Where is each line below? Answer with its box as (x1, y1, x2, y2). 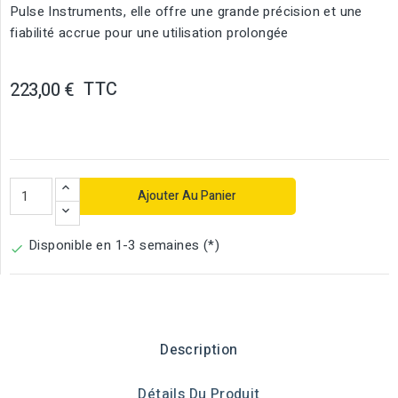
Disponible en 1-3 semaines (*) (28, 235, 219, 255)
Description (160, 339, 238, 361)
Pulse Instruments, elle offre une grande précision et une (10, 2, 362, 21)
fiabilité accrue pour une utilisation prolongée (10, 23, 289, 43)
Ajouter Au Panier (138, 187, 237, 205)
